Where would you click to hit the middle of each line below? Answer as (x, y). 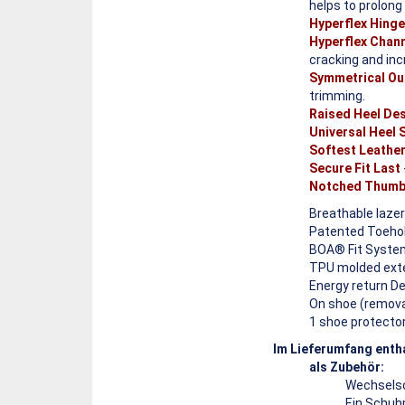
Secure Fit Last (355, 168)
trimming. (337, 95)
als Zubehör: (347, 367)
